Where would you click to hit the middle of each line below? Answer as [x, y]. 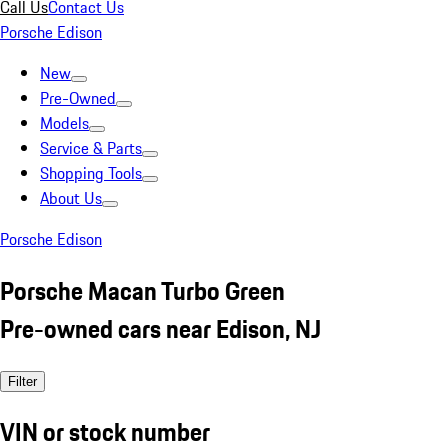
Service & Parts [91, 148]
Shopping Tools [91, 173]
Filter [22, 381]
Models [64, 123]
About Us [71, 198]
